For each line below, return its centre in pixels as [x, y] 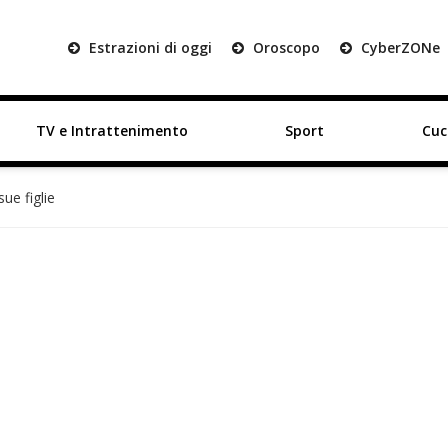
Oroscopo [284, 47]
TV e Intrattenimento [111, 130]
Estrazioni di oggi [148, 47]
